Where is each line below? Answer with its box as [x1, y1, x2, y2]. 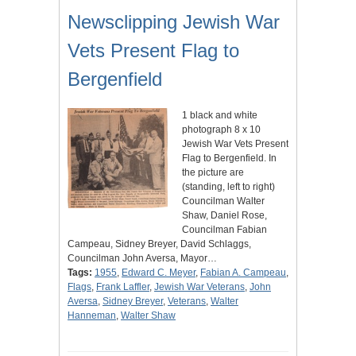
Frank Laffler [96, 281, 149, 292]
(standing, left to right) [182, 180, 275, 192]
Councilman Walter [182, 195, 265, 207]
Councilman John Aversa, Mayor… [68, 252, 217, 264]
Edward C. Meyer [122, 266, 195, 278]
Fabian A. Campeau [200, 266, 286, 278]
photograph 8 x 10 [182, 123, 261, 135]
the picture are [182, 166, 244, 178]
